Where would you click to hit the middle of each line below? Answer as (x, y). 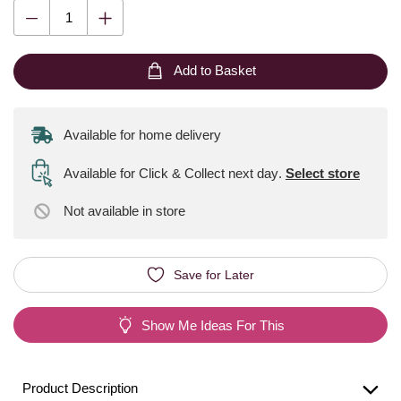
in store (164, 211)
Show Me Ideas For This (213, 325)
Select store (322, 173)
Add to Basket (214, 71)
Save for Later (214, 274)
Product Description (80, 388)
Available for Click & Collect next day (173, 173)
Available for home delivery (142, 135)
